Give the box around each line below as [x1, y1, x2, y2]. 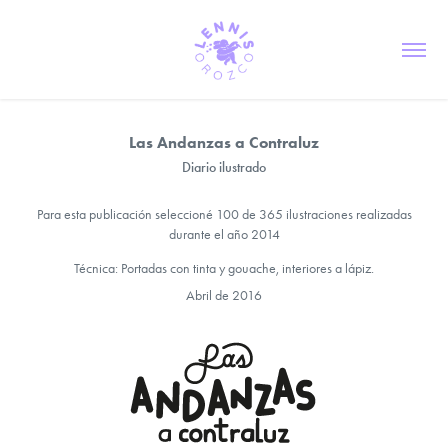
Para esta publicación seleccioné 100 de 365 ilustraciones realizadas [36, 206, 412, 223]
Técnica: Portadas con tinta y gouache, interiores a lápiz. [74, 260, 374, 277]
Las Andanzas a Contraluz [129, 133, 319, 152]
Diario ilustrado [182, 159, 266, 176]
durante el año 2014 [168, 226, 280, 243]
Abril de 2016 [186, 287, 262, 304]
